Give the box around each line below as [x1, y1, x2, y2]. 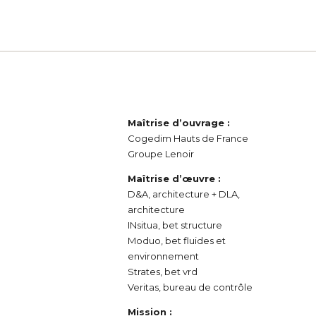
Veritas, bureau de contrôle [128, 281, 253, 293]
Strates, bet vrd [128, 266, 198, 277]
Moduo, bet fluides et [128, 235, 226, 246]
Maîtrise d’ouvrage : [128, 117, 231, 128]
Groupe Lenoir [128, 148, 195, 159]
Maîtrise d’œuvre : [128, 173, 221, 184]
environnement [128, 250, 200, 262]
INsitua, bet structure [128, 219, 223, 231]
